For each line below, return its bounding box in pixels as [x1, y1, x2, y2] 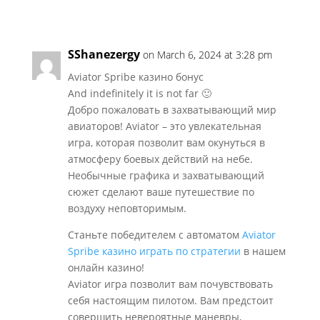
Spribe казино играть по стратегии [67, 244, 241, 258]
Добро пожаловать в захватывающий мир [67, 103, 276, 116]
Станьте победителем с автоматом [67, 228, 242, 241]
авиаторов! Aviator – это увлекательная [67, 119, 261, 133]
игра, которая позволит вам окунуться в [67, 136, 265, 149]
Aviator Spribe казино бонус [67, 70, 204, 84]
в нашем [240, 244, 286, 258]
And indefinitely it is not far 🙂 [67, 86, 211, 100]
